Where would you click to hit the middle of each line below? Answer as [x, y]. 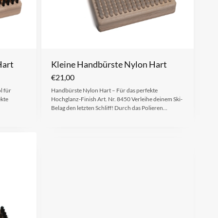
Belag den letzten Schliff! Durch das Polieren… [109, 108]
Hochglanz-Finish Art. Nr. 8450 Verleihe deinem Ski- [117, 99]
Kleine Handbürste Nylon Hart [109, 64]
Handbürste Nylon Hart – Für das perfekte [104, 90]
